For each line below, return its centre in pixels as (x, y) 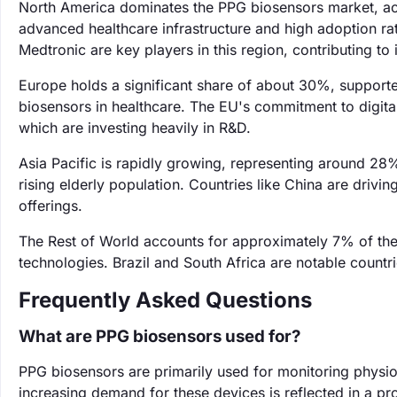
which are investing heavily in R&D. (135, 128)
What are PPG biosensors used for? (160, 336)
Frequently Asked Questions (165, 300)
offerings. (51, 206)
